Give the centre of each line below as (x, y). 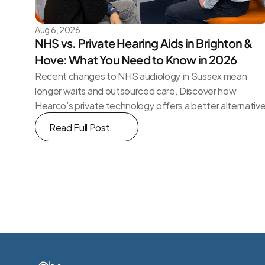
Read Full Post (80, 127)
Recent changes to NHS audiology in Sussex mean (141, 75)
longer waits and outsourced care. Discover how (136, 90)
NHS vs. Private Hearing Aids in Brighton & (144, 43)
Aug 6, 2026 (58, 29)
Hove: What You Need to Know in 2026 (136, 59)
